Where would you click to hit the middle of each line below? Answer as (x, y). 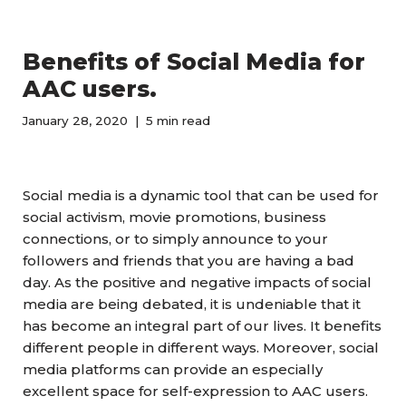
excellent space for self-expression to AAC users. (195, 391)
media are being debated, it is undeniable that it (192, 304)
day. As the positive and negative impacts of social (197, 282)
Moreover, (301, 348)
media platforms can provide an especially (173, 369)
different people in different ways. (143, 348)
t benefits (348, 326)
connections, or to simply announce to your (175, 239)
